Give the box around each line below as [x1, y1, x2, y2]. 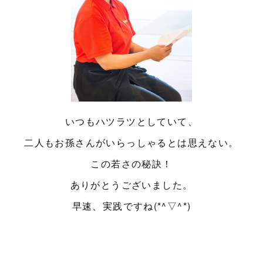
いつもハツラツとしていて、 [65, 114, 198, 129]
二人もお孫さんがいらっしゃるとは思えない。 [24, 136, 239, 150]
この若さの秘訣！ [90, 157, 173, 171]
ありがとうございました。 [70, 178, 193, 192]
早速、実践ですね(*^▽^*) [72, 199, 191, 213]
